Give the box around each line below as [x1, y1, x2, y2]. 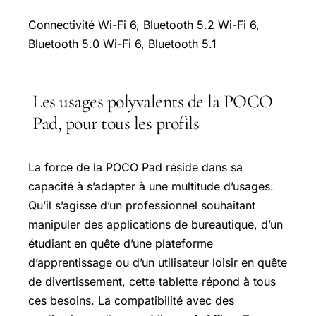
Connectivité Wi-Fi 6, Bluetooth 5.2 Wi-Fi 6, [28, 17, 260, 32]
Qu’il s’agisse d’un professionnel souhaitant [28, 197, 255, 212]
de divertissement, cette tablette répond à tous [28, 274, 276, 288]
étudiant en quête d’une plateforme [28, 236, 213, 250]
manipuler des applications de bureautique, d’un [28, 217, 283, 231]
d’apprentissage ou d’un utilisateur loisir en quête [28, 255, 287, 269]
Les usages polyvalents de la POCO [32, 90, 273, 112]
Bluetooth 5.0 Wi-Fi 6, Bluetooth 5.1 [28, 36, 217, 51]
